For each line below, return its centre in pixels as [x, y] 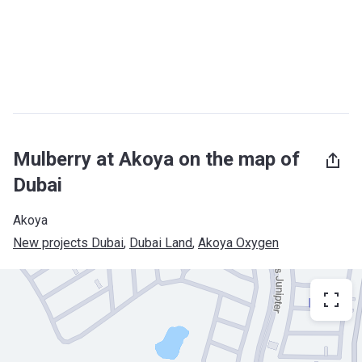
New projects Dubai [68, 243]
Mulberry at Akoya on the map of [156, 159]
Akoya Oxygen [238, 243]
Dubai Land [161, 243]
